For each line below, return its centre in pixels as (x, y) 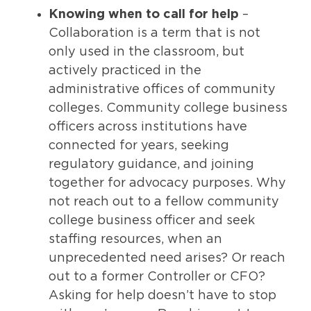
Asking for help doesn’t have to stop (162, 295)
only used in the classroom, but (146, 52)
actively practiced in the (125, 70)
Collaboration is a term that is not (154, 33)
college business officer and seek (152, 220)
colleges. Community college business (168, 108)
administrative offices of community (162, 89)
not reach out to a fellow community (164, 202)
